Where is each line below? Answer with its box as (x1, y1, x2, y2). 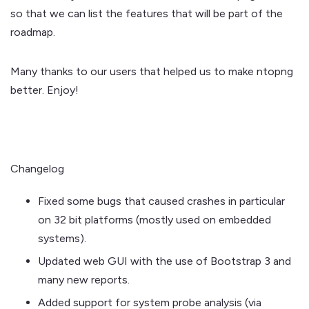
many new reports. (38, 272, 130, 286)
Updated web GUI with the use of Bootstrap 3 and (38, 254, 291, 268)
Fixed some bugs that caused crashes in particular (38, 194, 285, 208)
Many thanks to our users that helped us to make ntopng (10, 64, 293, 78)
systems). (38, 231, 86, 245)
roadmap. (10, 25, 55, 39)
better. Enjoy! (10, 83, 79, 97)
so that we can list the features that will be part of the (10, 6, 283, 20)
